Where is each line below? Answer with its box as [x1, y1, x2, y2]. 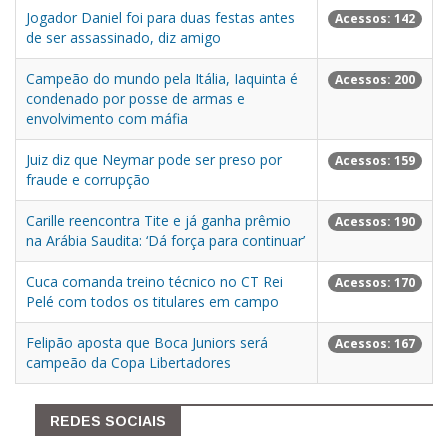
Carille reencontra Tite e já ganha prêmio [26, 211, 291, 230]
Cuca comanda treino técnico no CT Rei [26, 272, 283, 291]
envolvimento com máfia [26, 109, 188, 128]
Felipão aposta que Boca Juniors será [26, 333, 268, 352]
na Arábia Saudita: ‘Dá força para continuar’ [26, 231, 305, 250]
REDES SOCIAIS [50, 413, 166, 429]
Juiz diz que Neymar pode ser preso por [26, 150, 282, 169]
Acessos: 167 [335, 335, 415, 353]
